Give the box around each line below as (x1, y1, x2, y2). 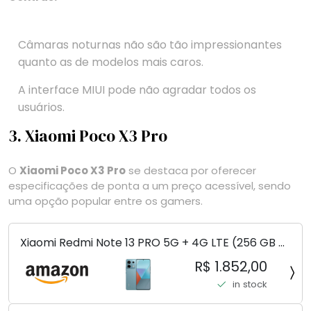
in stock (232, 277, 267, 291)
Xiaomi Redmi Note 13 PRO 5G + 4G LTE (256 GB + (20, 235, 285, 251)
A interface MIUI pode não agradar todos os (18, 82, 256, 99)
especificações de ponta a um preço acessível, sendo (8, 178, 291, 194)
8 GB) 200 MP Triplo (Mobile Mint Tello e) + (20, 251, 252, 268)
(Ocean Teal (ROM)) (20, 285, 133, 301)
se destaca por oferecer (126, 163, 256, 178)
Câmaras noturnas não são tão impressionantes (18, 37, 282, 53)
